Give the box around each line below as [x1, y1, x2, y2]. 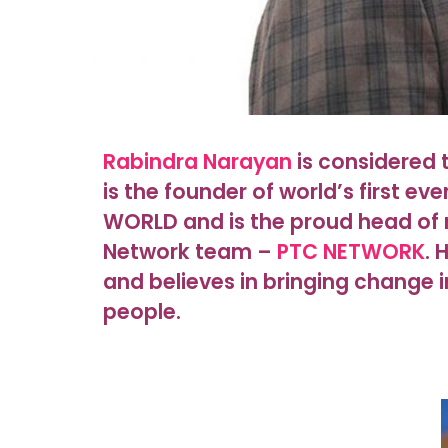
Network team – [103, 237, 277, 266]
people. [103, 297, 181, 326]
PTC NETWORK [277, 237, 425, 266]
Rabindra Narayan [103, 147, 292, 176]
